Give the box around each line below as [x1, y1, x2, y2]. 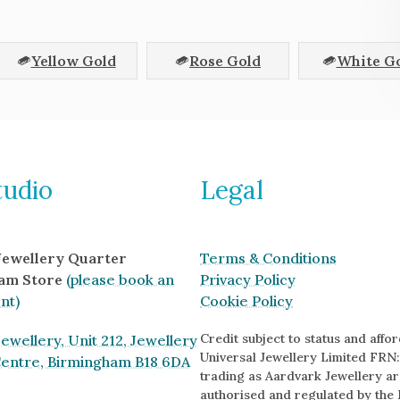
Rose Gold [189, 52, 261, 71]
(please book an [66, 271, 174, 289]
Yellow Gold [30, 52, 116, 71]
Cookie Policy [200, 292, 293, 311]
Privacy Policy [200, 271, 296, 289]
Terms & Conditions [200, 249, 337, 268]
